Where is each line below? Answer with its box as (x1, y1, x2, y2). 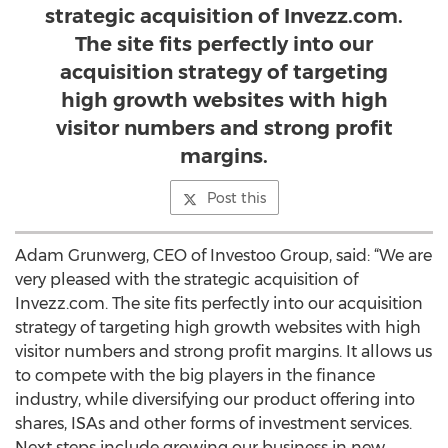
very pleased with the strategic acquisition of (15, 270, 358, 289)
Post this (206, 189, 266, 207)
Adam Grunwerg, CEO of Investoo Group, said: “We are (15, 246, 432, 265)
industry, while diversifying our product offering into (15, 390, 415, 409)
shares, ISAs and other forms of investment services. (15, 414, 412, 433)
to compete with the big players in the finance (15, 366, 375, 385)
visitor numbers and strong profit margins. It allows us (15, 342, 432, 361)
